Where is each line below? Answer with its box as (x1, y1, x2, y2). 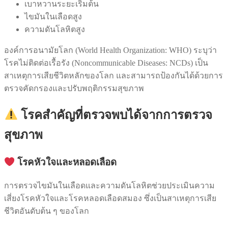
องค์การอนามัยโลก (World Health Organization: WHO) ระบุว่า (4, 46, 217, 55)
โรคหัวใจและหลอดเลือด (15, 156, 117, 167)
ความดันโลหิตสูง (24, 25, 85, 34)
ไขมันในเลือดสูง (24, 12, 82, 21)
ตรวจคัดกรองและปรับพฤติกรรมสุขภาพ (4, 84, 144, 93)
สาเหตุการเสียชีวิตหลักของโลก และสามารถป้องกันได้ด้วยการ (4, 71, 223, 80)
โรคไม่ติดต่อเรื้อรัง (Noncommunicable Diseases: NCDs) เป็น (4, 59, 208, 68)
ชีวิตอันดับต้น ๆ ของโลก (4, 206, 89, 215)
